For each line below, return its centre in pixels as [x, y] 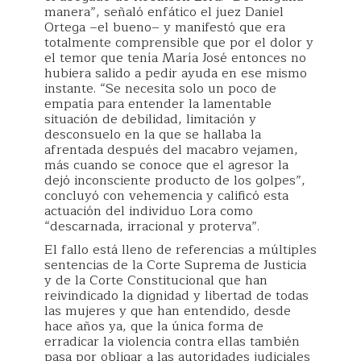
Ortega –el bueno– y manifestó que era [165, 27]
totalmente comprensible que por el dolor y [179, 42]
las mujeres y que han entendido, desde [168, 311]
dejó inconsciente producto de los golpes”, [175, 180]
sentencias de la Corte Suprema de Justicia [175, 265]
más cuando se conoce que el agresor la [166, 165]
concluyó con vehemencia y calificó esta [166, 195]
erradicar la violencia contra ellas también [172, 341]
